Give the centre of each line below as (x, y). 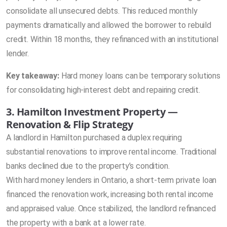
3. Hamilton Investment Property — (92, 112)
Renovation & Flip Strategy (70, 125)
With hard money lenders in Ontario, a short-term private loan (111, 180)
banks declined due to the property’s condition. (88, 166)
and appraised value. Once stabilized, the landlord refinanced (111, 209)
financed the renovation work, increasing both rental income (110, 195)
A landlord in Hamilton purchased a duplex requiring (94, 138)
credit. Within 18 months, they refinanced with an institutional (112, 40)
